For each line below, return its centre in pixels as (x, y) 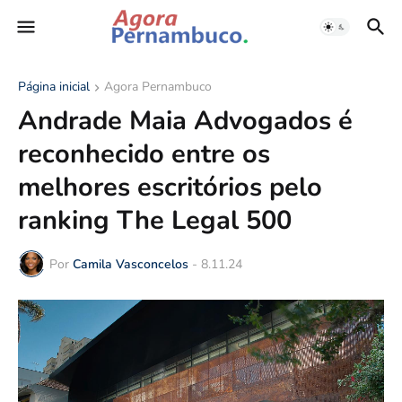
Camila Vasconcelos (131, 264)
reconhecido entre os (144, 154)
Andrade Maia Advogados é (185, 121)
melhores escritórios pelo (170, 187)
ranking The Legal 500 (155, 220)
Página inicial (54, 87)
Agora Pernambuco (158, 87)
